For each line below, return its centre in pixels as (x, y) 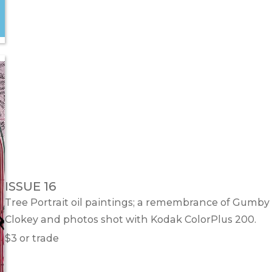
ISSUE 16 (30, 187)
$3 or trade (32, 239)
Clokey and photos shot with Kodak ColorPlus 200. (131, 220)
